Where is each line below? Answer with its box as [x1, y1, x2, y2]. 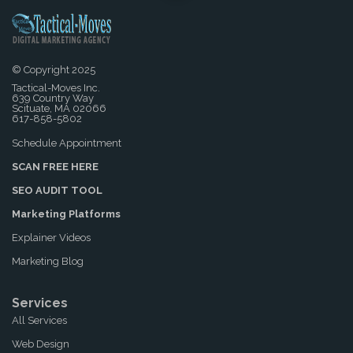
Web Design [12, 337, 69, 350]
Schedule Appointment [12, 136, 121, 149]
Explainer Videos [12, 231, 91, 243]
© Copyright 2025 [12, 63, 95, 76]
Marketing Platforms [12, 207, 121, 220]
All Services [12, 314, 67, 326]
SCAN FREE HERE [12, 160, 98, 173]
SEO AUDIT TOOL [12, 184, 102, 196]
